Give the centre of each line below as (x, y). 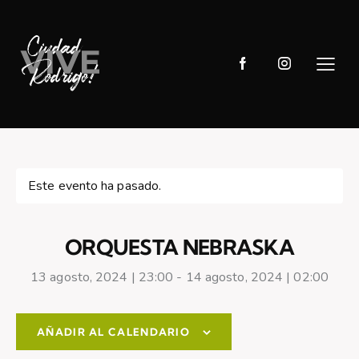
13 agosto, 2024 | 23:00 (102, 277)
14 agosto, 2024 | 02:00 (257, 277)
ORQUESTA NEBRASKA (179, 248)
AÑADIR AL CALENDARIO (113, 332)
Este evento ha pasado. (95, 186)
